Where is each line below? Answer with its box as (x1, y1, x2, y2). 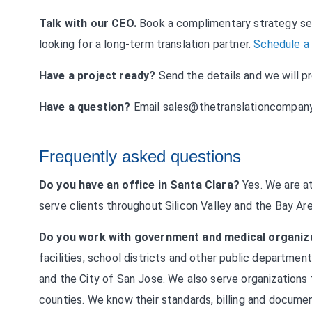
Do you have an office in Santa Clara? (39, 178, 240, 192)
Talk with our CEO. (39, 17, 136, 30)
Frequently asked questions (39, 147, 241, 166)
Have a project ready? (39, 69, 156, 82)
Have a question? (39, 100, 131, 114)
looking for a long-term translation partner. (39, 38, 254, 51)
